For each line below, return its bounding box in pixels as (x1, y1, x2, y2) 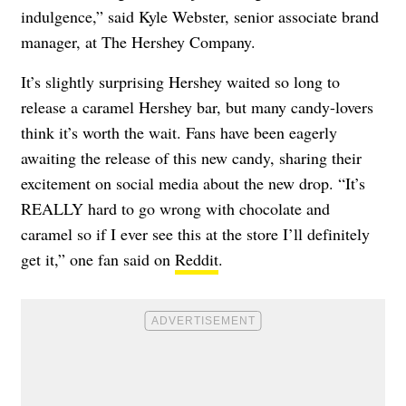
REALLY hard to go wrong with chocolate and (21, 198, 330, 220)
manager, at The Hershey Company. (21, 31, 256, 53)
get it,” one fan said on (21, 248, 175, 271)
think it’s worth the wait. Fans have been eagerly (21, 121, 337, 144)
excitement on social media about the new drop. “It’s (21, 172, 365, 195)
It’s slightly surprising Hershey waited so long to (21, 71, 340, 93)
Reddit (175, 248, 218, 271)
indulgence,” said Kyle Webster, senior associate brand (21, 5, 379, 28)
